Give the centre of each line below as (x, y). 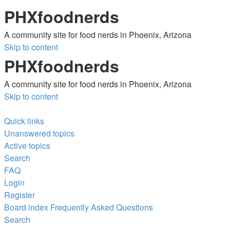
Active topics (27, 146)
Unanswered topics (39, 133)
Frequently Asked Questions (102, 207)
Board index (26, 207)
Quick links (24, 121)
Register (20, 195)
